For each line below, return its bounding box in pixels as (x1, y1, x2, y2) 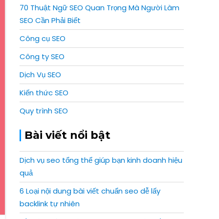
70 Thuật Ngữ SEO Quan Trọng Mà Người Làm (20, 2, 179, 13)
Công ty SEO (20, 51, 65, 62)
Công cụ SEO (20, 33, 66, 44)
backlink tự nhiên (20, 198, 80, 209)
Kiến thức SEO (20, 88, 68, 98)
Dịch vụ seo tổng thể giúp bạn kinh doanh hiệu (20, 155, 182, 165)
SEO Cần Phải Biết (20, 15, 81, 25)
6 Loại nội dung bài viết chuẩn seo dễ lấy (20, 186, 160, 196)
